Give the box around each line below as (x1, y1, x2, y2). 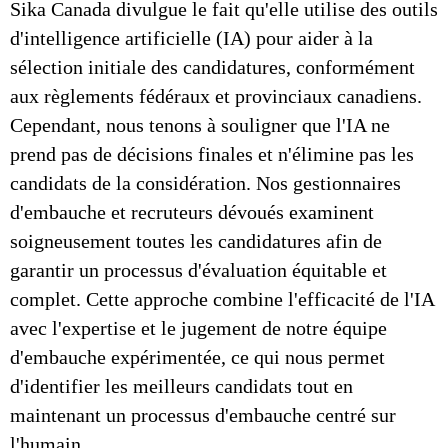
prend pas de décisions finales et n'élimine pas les (10, 143, 414, 165)
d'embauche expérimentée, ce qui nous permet (10, 346, 385, 368)
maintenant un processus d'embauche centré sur (10, 404, 396, 426)
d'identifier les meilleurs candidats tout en (10, 375, 353, 397)
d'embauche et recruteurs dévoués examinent (10, 201, 374, 223)
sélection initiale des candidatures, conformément (10, 56, 415, 78)
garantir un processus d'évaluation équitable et (10, 259, 387, 281)
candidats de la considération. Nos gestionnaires (10, 172, 401, 194)
